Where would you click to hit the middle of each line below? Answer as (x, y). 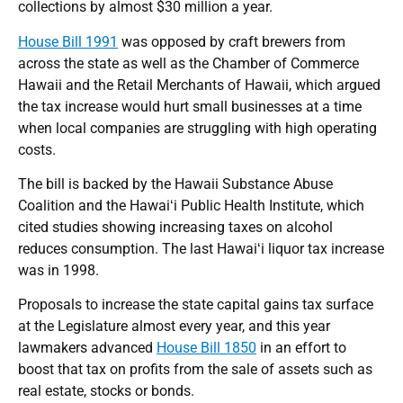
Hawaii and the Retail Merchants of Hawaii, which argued (199, 85)
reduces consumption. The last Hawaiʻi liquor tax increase (201, 249)
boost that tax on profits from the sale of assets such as (195, 370)
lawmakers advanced (87, 348)
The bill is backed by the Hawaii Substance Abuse (175, 184)
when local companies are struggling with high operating (197, 128)
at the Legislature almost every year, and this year (174, 327)
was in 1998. (58, 271)
